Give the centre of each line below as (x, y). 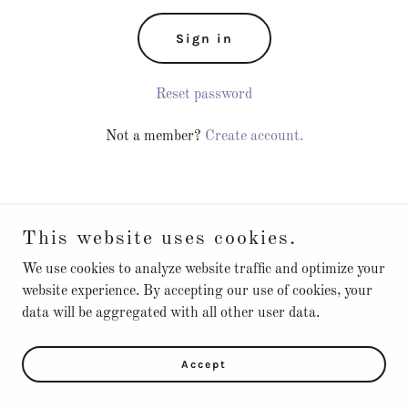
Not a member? (153, 137)
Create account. (254, 137)
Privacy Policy (204, 275)
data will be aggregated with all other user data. (171, 313)
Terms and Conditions (204, 298)
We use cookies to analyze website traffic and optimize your (204, 270)
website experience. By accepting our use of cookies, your (197, 291)
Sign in (204, 38)
